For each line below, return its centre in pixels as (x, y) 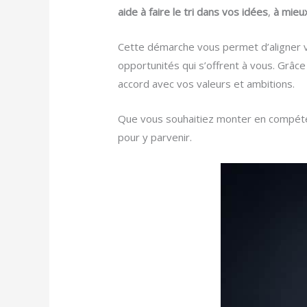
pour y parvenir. (155, 137)
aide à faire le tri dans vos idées (193, 12)
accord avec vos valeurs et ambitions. (207, 84)
